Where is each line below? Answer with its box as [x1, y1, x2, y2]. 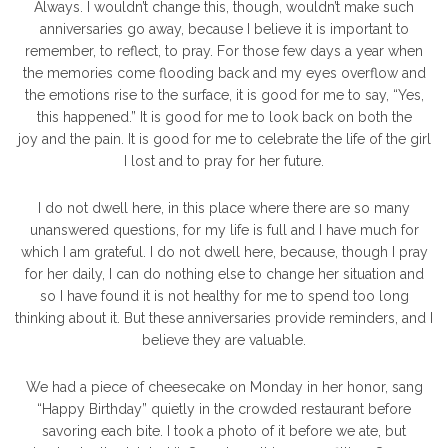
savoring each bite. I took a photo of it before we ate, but [42, 423, 406, 440]
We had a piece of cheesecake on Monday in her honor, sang [25, 379, 423, 396]
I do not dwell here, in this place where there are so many [38, 200, 410, 217]
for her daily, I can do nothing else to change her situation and [24, 266, 424, 283]
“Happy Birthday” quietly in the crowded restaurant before [37, 401, 411, 418]
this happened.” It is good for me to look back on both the [36, 109, 412, 126]
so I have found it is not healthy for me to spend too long [39, 288, 409, 305]
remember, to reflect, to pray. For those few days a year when [25, 43, 423, 60]
